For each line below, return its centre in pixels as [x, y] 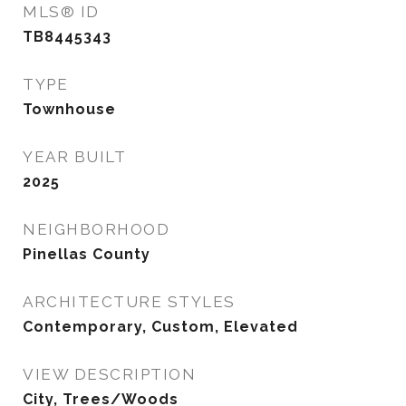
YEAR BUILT [74, 157]
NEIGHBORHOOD [96, 229]
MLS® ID [61, 12]
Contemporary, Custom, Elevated [160, 327]
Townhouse [69, 109]
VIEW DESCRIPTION [109, 374]
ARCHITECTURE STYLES [129, 302]
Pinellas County [87, 254]
